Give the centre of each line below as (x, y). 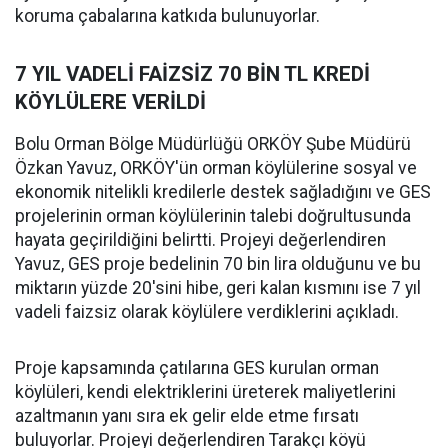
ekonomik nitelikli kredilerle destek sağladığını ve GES (223, 191)
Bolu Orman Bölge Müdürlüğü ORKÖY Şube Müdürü (213, 143)
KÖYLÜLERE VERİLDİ (110, 101)
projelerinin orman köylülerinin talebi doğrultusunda (213, 215)
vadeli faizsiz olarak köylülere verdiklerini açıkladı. (207, 311)
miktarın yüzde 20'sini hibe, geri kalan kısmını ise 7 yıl (218, 287)
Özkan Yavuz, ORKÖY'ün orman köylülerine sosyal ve (216, 167)
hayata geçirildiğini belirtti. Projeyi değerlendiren (200, 239)
